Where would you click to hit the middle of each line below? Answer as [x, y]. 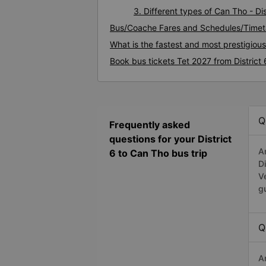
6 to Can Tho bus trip [158, 153]
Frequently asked [150, 125]
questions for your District [170, 139]
